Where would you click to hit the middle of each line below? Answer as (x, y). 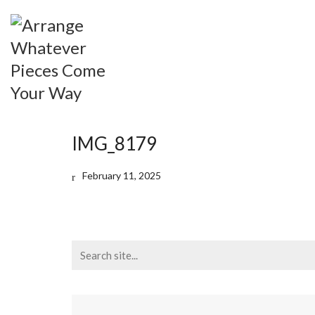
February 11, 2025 (122, 175)
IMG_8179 (114, 143)
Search (87, 247)
